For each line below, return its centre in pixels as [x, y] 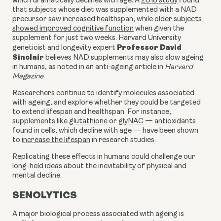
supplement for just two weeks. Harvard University [97, 38]
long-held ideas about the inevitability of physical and [99, 167]
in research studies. [123, 141]
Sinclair [28, 57]
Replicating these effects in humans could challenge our [104, 157]
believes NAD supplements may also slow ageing [124, 58]
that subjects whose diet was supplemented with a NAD [105, 10]
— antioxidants [170, 122]
